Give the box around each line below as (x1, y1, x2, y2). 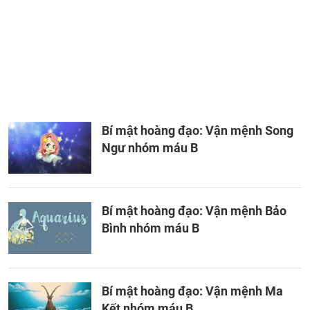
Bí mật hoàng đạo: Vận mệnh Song (102, 123, 293, 138)
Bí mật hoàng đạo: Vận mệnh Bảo (102, 203, 286, 218)
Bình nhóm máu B (102, 221, 199, 235)
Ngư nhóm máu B (102, 140, 198, 155)
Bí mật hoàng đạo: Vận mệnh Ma (102, 284, 283, 298)
